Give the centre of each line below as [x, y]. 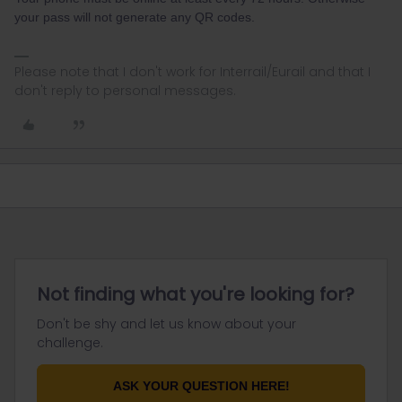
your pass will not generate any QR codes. [136, 17]
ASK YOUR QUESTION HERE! [201, 386]
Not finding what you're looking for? [196, 294]
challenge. [70, 343]
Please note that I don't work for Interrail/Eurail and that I [192, 72]
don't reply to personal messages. [125, 91]
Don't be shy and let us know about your [166, 324]
